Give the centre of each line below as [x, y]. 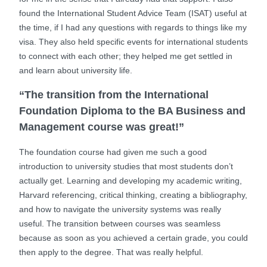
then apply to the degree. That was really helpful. [111, 252]
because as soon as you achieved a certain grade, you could [133, 238]
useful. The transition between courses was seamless [120, 223]
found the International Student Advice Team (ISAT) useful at [133, 13]
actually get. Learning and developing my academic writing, [131, 181]
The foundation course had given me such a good [113, 152]
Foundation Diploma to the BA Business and [132, 111]
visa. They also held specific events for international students [133, 42]
